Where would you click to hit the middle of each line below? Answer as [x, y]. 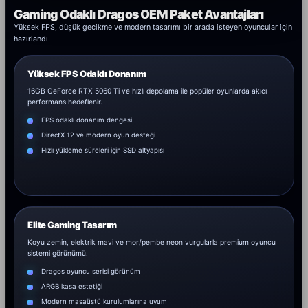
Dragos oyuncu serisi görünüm [91, 271]
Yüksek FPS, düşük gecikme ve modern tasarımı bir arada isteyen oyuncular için [153, 27]
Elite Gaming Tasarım [72, 225]
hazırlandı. [32, 39]
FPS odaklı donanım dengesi [87, 120]
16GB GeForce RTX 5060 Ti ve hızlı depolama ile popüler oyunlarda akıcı [147, 91]
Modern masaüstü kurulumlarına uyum [104, 301]
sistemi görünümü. [58, 253]
